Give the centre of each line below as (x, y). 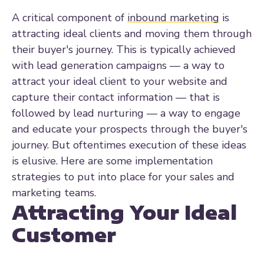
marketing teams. (54, 193)
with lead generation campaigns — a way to (118, 66)
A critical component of (70, 18)
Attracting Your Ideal (124, 212)
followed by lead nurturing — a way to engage (126, 113)
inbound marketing (173, 18)
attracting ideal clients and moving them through (132, 34)
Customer (64, 235)
